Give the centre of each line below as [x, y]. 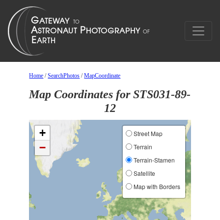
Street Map [147, 133]
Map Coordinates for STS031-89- [110, 94]
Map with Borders [156, 186]
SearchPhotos [64, 76]
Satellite [143, 173]
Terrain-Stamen [153, 160]
